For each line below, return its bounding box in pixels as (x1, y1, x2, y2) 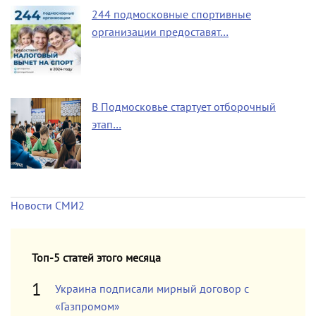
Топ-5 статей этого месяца (32, 251, 161, 265)
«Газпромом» (55, 300, 120, 313)
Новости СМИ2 (11, 199, 85, 212)
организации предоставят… (92, 25, 229, 39)
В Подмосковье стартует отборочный (92, 100, 276, 113)
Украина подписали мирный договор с (55, 282, 249, 296)
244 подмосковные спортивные (92, 8, 251, 20)
